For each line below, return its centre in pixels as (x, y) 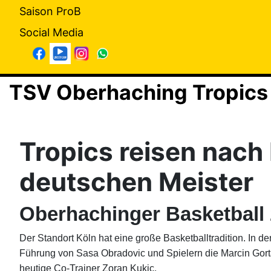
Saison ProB (50, 11)
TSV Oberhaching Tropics (139, 92)
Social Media (51, 32)
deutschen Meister (136, 182)
